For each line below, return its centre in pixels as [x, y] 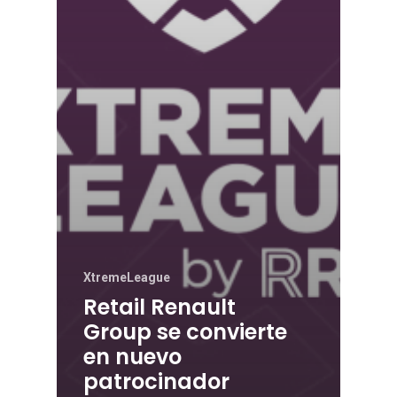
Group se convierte [185, 332]
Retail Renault [160, 307]
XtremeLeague [127, 278]
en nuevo [132, 357]
